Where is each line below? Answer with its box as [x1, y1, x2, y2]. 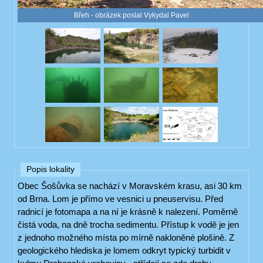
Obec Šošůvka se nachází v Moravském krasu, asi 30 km [18, 180, 242, 191]
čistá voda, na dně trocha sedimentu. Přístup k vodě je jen [18, 219, 239, 230]
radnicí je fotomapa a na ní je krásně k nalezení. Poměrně [18, 206, 238, 217]
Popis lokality [26, 165, 75, 174]
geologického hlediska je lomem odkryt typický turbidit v [18, 245, 231, 255]
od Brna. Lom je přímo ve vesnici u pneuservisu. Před [18, 193, 223, 204]
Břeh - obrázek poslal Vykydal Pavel [73, 11, 189, 19]
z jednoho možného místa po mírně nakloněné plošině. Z [18, 232, 234, 242]
